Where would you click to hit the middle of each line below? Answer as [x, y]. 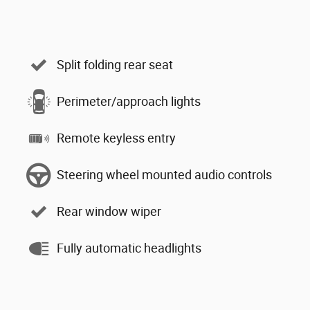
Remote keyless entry [116, 138]
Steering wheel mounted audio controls [164, 175]
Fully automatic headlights [129, 248]
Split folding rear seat [115, 65]
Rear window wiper [109, 211]
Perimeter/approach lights [129, 101]
